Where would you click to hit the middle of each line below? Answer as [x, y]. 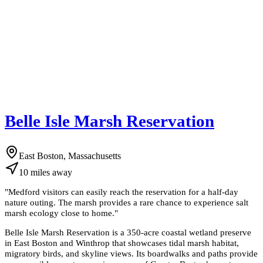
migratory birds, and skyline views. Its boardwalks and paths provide [131, 253]
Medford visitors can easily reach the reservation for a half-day [123, 191]
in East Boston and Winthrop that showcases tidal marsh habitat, [122, 242]
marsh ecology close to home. [60, 213]
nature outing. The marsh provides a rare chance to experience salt [127, 202]
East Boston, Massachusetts [70, 156]
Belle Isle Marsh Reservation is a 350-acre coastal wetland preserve [128, 232]
